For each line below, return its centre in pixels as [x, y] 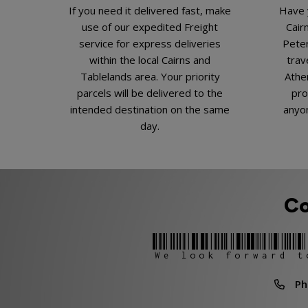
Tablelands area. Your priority [150, 76]
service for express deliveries [150, 43]
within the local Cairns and [150, 59]
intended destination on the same [150, 109]
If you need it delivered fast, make [150, 10]
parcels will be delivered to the [150, 92]
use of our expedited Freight [150, 26]
